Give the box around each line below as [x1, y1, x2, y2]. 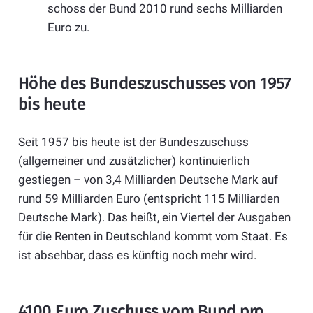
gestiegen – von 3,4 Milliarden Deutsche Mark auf [17, 172, 278, 187]
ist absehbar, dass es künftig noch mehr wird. [17, 247, 256, 262]
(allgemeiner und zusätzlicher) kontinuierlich [17, 153, 249, 168]
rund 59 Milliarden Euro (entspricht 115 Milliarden [17, 191, 279, 205]
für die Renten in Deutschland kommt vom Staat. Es [17, 228, 288, 243]
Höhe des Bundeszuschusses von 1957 [17, 73, 291, 94]
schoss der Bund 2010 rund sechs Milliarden [48, 1, 282, 16]
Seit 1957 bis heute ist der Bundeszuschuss [17, 134, 249, 149]
